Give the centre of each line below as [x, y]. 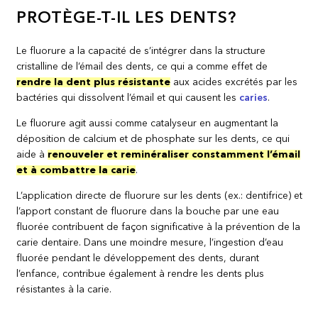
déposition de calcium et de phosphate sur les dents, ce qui [153, 139]
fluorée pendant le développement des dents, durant [138, 259]
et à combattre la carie [76, 171]
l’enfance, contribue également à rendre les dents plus [141, 274]
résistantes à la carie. [64, 290]
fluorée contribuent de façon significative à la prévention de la [159, 227]
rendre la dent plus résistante [94, 83]
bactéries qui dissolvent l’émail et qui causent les [128, 98]
